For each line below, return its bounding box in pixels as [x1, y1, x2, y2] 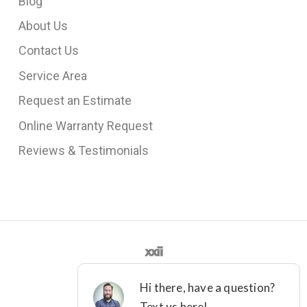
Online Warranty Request [18, 118, 153, 133]
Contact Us [18, 43, 79, 58]
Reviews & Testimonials [18, 143, 149, 158]
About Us [18, 19, 68, 33]
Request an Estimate [18, 93, 132, 108]
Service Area [18, 68, 87, 83]
